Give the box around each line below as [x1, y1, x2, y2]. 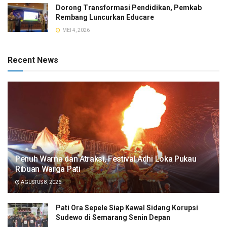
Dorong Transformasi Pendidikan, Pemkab [56, 3, 202, 12]
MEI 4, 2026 [61, 27, 90, 33]
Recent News [8, 55, 58, 65]
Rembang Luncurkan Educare [56, 13, 154, 21]
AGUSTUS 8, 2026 [20, 179, 61, 185]
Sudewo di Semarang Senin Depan [56, 213, 170, 221]
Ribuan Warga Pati [15, 164, 81, 174]
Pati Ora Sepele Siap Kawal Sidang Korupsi [56, 203, 198, 212]
